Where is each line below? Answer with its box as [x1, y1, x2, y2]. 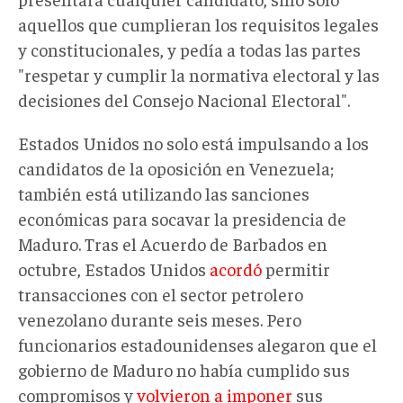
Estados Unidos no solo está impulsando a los [18, 130, 369, 154]
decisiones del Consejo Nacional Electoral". [18, 87, 350, 111]
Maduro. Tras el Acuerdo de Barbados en [18, 231, 327, 255]
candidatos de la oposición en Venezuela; [18, 156, 334, 179]
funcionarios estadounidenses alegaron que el [18, 332, 377, 355]
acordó [210, 256, 262, 280]
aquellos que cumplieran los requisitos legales [18, 12, 379, 35]
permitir [262, 256, 330, 280]
